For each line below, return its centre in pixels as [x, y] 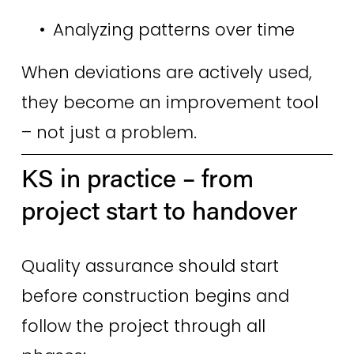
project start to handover [162, 210]
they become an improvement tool [169, 103]
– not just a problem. [111, 133]
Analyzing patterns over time [176, 30]
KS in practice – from [137, 178]
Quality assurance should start [150, 266]
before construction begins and [155, 296]
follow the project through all [143, 326]
